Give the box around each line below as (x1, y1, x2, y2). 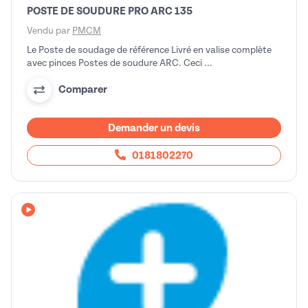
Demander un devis (108, 121, 200, 134)
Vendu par (27, 25, 72, 36)
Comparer (58, 83, 107, 96)
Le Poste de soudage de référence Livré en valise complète (27, 44, 272, 55)
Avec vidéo (27, 210, 80, 223)
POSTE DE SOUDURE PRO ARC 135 (27, 4, 192, 17)
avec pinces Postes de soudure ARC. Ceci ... (27, 57, 212, 68)
